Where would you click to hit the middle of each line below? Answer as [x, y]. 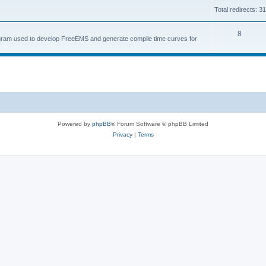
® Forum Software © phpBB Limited [160, 123]
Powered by [75, 123]
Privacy [122, 134]
